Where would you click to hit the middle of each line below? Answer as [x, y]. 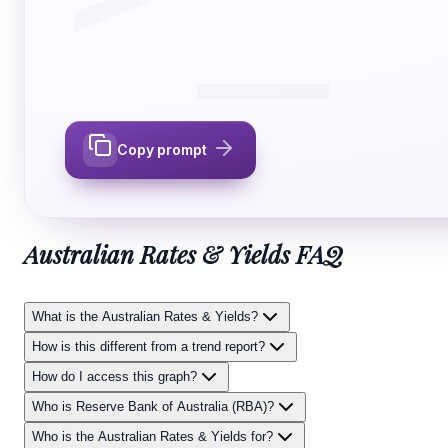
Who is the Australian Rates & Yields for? [152, 437]
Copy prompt [162, 150]
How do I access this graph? [114, 377]
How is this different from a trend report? [148, 347]
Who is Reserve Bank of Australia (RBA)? [153, 407]
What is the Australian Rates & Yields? [145, 317]
